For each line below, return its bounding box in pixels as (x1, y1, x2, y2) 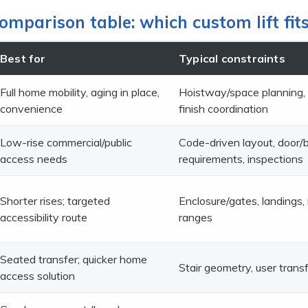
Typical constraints (179, 51, 285, 65)
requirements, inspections (179, 151, 303, 166)
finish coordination (179, 101, 268, 115)
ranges (179, 210, 212, 224)
